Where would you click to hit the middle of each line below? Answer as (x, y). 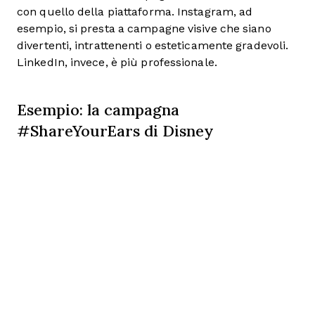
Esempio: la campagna (98, 110)
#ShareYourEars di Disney (115, 131)
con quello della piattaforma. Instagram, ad (135, 12)
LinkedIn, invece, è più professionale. (117, 63)
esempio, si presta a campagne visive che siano (144, 29)
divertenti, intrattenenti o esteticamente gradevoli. (153, 46)
